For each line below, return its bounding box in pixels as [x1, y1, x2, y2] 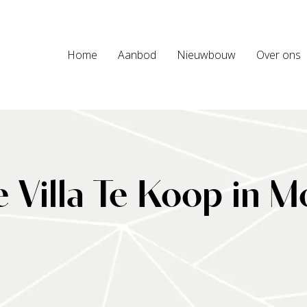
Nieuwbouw [177, 47, 236, 62]
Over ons [256, 47, 301, 62]
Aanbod [118, 47, 156, 62]
